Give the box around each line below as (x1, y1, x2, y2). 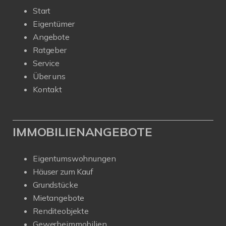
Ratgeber (33, 44, 67, 55)
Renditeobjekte (33, 205, 89, 216)
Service (33, 58, 60, 68)
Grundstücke (33, 179, 78, 190)
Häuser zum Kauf (33, 166, 93, 177)
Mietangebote (33, 192, 85, 203)
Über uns (33, 71, 66, 81)
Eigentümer (33, 18, 75, 29)
